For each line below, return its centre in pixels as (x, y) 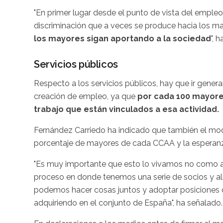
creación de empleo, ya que (86, 97)
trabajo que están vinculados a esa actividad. (126, 110)
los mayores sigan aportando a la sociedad (122, 39)
